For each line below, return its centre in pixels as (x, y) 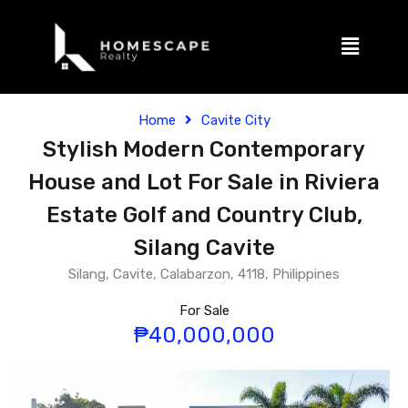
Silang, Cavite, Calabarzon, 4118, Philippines (204, 275)
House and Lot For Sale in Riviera (204, 183)
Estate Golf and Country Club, (204, 215)
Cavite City (235, 121)
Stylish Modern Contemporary (204, 150)
